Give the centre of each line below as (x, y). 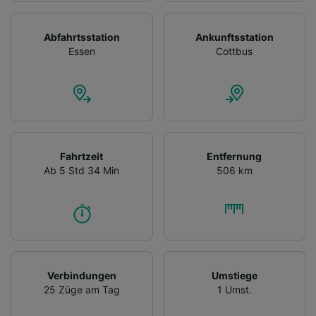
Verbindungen (81, 275)
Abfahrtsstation (81, 37)
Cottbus (235, 51)
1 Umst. (234, 289)
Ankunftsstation (234, 37)
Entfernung (235, 156)
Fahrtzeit (82, 156)
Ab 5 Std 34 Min (82, 170)
